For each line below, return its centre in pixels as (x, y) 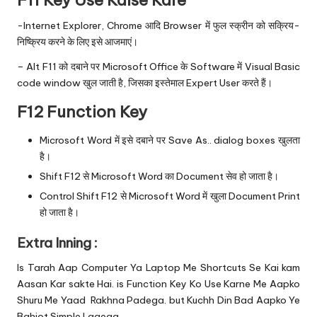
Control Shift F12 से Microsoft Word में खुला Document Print (170, 196)
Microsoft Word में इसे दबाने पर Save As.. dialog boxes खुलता (170, 140)
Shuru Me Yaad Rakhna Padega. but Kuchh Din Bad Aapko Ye (158, 300)
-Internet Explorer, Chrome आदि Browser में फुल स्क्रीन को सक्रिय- (158, 26)
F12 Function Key (82, 112)
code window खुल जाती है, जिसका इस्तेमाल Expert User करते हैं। (145, 83)
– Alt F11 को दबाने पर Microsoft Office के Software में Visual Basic (158, 67)
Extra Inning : (57, 242)
